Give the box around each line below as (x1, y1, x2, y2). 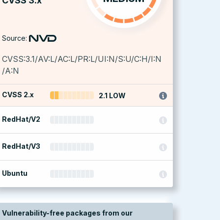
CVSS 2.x (2, 90, 34, 99)
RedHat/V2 (2, 115, 40, 123)
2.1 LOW (99, 91, 126, 100)
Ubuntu (2, 169, 27, 177)
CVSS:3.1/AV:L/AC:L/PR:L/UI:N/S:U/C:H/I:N (2, 54, 162, 64)
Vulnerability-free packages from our (2, 209, 133, 217)
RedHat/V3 (2, 142, 40, 150)
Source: (2, 34, 27, 42)
